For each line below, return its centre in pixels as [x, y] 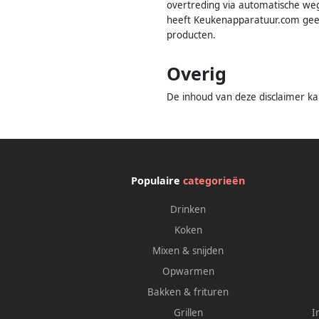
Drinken [188, 210]
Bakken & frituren [188, 292]
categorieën [214, 181]
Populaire [157, 181]
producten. [191, 35]
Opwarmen [188, 272]
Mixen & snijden [188, 251]
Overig [197, 74]
